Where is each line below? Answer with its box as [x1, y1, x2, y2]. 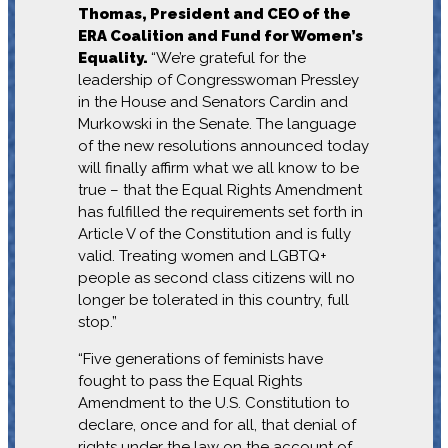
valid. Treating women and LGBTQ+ [77, 246, 327, 265]
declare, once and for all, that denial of [77, 415, 356, 434]
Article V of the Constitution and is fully [77, 224, 351, 243]
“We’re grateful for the [150, 48, 306, 67]
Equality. [77, 48, 151, 67]
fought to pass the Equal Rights [77, 371, 302, 390]
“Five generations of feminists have [77, 349, 323, 368]
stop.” [77, 312, 117, 331]
